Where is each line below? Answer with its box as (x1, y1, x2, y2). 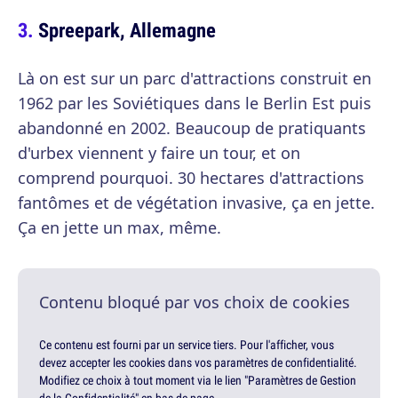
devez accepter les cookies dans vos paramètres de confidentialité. (39, 354, 357, 371)
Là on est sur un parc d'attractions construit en (18, 68, 371, 90)
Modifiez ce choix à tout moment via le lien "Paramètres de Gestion (39, 372, 356, 389)
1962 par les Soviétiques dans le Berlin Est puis (18, 92, 371, 115)
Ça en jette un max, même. (18, 217, 221, 239)
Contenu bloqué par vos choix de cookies (39, 291, 350, 314)
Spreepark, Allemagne (38, 16, 216, 44)
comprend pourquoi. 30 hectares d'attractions (18, 167, 364, 189)
